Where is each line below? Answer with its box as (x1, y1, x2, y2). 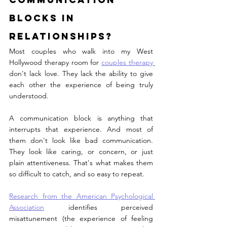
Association (9, 202, 44, 212)
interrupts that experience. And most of (9, 124, 153, 134)
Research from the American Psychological (9, 191, 153, 201)
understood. (9, 91, 49, 100)
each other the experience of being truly (9, 80, 153, 89)
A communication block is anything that (9, 113, 153, 123)
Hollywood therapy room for (9, 57, 102, 67)
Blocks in (9, 12, 79, 24)
